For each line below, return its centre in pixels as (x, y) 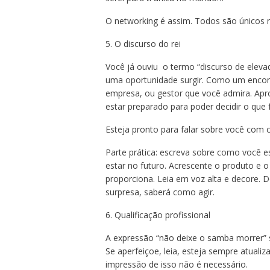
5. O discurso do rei (143, 44)
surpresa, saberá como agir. (160, 192)
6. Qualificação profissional (158, 215)
